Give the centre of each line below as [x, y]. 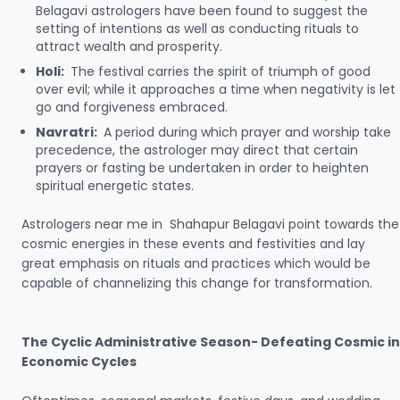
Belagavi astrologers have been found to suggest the [202, 11]
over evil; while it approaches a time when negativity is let [216, 89]
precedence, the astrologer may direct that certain [197, 150]
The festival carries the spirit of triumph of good [221, 71]
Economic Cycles [79, 362]
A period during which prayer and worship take [247, 132]
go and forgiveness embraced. [132, 107]
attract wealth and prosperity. [129, 46]
